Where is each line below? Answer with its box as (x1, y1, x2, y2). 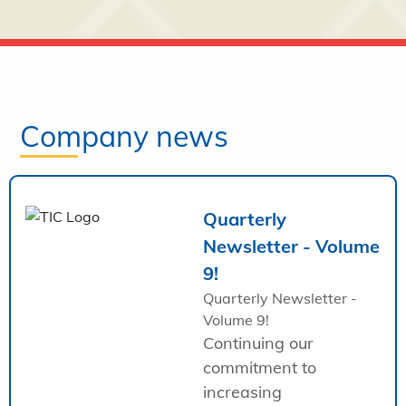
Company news (20, 117, 229, 154)
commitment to (203, 356, 316, 378)
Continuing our (203, 332, 314, 353)
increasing (203, 381, 282, 402)
